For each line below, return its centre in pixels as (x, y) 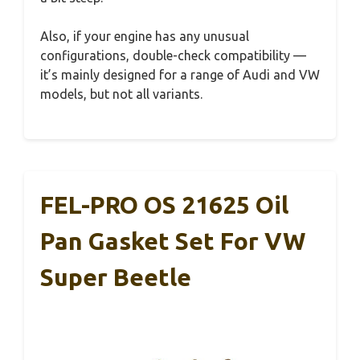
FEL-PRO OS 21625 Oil (164, 205)
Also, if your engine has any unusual (145, 37)
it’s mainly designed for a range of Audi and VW (180, 75)
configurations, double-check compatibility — (173, 56)
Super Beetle (116, 278)
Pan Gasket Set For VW (173, 241)
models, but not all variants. (121, 94)
